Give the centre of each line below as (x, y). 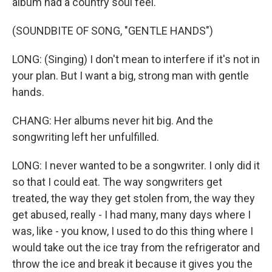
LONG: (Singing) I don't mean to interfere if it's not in (136, 59)
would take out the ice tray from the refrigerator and (136, 247)
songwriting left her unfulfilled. (86, 137)
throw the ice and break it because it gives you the (132, 264)
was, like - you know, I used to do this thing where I (133, 231)
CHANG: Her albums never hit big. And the (113, 121)
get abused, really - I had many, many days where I (131, 215)
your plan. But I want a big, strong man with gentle (131, 76)
